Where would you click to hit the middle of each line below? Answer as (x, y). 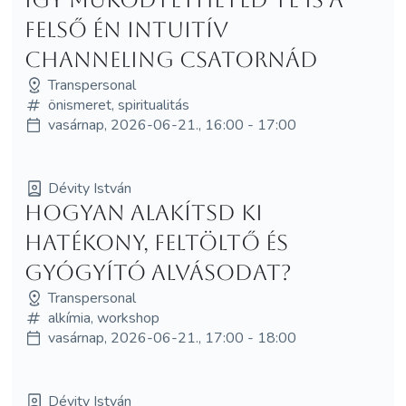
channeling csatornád (171, 59)
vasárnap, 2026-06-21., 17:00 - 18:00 (172, 338)
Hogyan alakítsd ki (143, 213)
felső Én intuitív (126, 29)
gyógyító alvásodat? (158, 272)
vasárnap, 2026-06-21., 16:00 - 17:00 (172, 125)
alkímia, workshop (103, 318)
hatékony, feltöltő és (156, 242)
